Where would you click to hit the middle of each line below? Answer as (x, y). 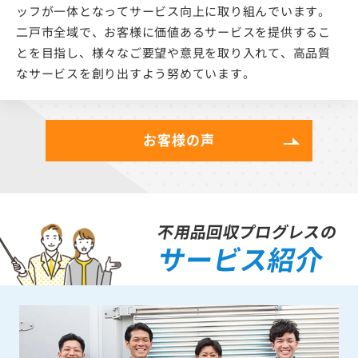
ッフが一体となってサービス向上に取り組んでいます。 (173, 10)
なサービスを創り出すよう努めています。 (136, 73)
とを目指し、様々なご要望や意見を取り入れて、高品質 (173, 52)
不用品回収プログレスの (248, 231)
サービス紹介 (241, 258)
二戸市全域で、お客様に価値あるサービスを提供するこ (173, 31)
